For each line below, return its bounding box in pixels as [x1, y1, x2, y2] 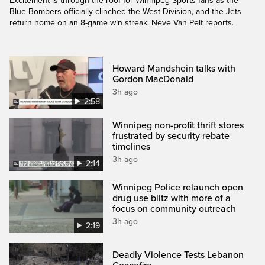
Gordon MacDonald [112, 73, 194, 85]
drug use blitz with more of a [112, 192, 231, 204]
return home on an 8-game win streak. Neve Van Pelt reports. [9, 17, 234, 28]
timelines [112, 140, 151, 153]
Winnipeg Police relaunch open [112, 181, 244, 193]
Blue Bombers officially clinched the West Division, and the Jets [9, 6, 241, 17]
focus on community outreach [112, 202, 237, 215]
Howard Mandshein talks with [112, 62, 236, 75]
